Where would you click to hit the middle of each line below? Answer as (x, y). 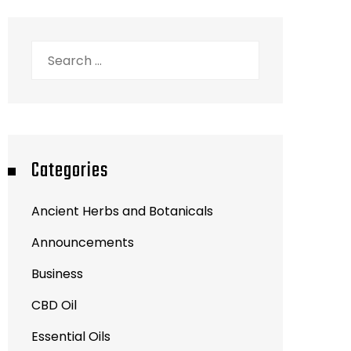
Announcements (83, 242)
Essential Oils (71, 337)
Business (57, 274)
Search (52, 51)
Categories (70, 171)
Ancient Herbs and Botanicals (122, 211)
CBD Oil (54, 305)
